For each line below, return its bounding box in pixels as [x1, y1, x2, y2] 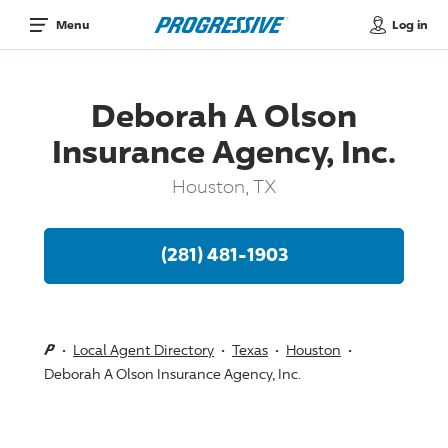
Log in [391, 16, 428, 32]
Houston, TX [171, 174, 277, 197]
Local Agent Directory [73, 340, 214, 358]
